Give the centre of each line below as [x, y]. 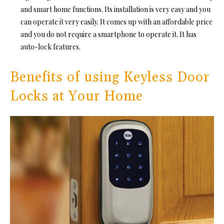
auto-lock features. [51, 47]
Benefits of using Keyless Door [110, 78]
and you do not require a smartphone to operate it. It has [108, 34]
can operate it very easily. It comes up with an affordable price [116, 22]
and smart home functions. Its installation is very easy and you [115, 9]
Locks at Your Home [76, 97]
